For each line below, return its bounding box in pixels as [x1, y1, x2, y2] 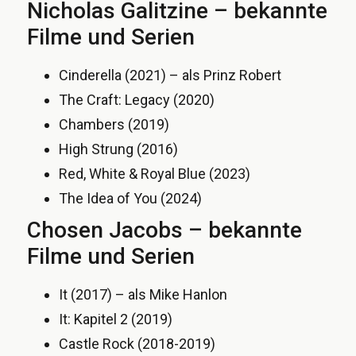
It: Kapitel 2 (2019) [59, 310, 172, 327]
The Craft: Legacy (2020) [59, 91, 215, 108]
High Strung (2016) [59, 140, 178, 157]
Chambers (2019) [59, 115, 169, 133]
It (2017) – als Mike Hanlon [59, 285, 227, 303]
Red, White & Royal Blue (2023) [59, 164, 250, 182]
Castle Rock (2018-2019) [59, 335, 215, 352]
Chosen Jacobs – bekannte [27, 216, 302, 243]
